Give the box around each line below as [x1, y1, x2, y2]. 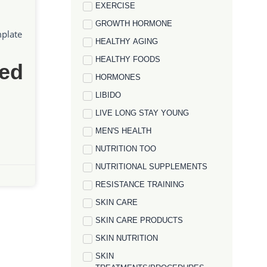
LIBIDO [95, 91, 122, 100]
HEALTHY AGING [95, 37, 159, 46]
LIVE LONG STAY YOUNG [95, 108, 190, 117]
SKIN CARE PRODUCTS [95, 216, 184, 225]
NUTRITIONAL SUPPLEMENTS [95, 162, 208, 171]
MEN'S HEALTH [95, 126, 152, 135]
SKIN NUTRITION [95, 234, 159, 243]
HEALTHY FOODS [95, 55, 161, 64]
